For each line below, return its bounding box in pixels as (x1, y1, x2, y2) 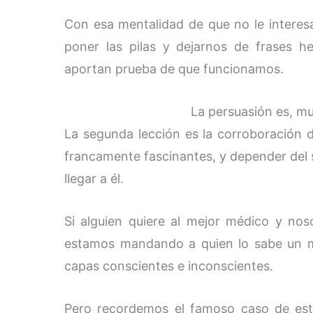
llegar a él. (64, 171, 124, 187)
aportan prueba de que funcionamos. (64, 61, 284, 77)
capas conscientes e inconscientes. (64, 258, 273, 273)
